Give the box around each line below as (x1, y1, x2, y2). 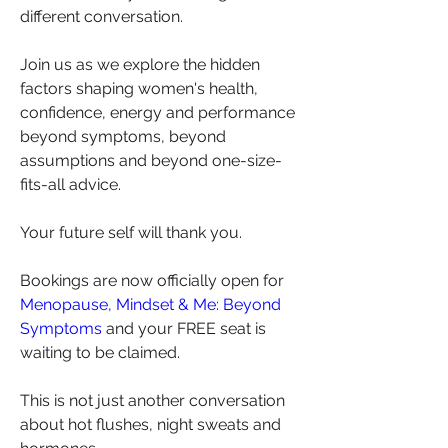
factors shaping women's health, (20, 78, 258, 98)
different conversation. (20, 6, 183, 26)
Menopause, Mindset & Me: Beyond (20, 294, 281, 314)
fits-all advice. (20, 174, 121, 194)
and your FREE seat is (102, 318, 266, 338)
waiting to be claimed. (20, 342, 180, 362)
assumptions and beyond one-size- (20, 150, 282, 170)
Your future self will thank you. (20, 222, 242, 242)
